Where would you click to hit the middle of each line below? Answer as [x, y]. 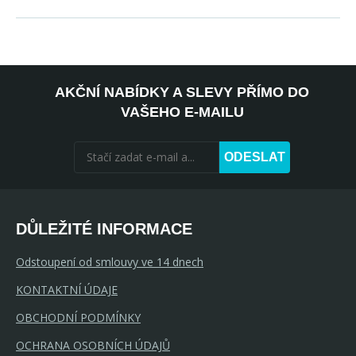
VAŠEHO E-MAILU [182, 112]
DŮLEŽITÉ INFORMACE [104, 228]
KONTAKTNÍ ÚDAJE [67, 289]
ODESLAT [255, 157]
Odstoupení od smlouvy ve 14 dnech [110, 261]
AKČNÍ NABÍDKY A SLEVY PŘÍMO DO [182, 92]
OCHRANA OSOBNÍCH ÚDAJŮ [93, 345]
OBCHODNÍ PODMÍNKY [78, 317]
